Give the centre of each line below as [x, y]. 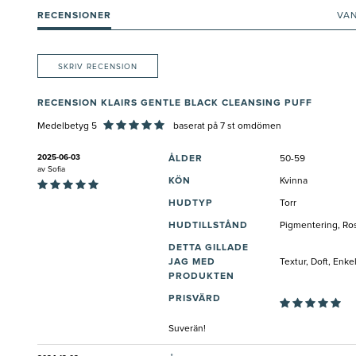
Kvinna [294, 182]
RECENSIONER [74, 16]
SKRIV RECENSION [98, 67]
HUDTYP [191, 204]
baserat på [195, 127]
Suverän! [187, 329]
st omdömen [253, 127]
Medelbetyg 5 [67, 127]
